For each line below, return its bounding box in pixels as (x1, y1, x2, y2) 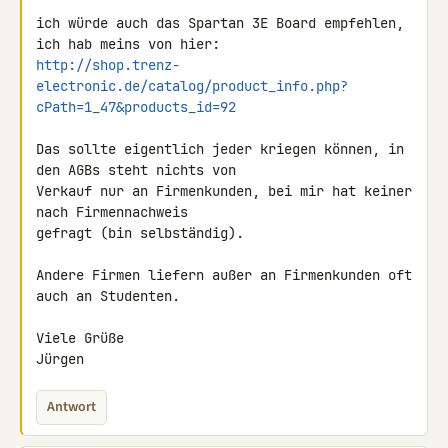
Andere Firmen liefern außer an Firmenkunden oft (36, 266, 412, 284)
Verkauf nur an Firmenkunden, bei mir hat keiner (36, 182, 412, 200)
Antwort (47, 397, 96, 417)
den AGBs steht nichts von (36, 161, 244, 179)
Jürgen (36, 350, 84, 368)
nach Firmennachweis (36, 203, 196, 221)
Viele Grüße (36, 329, 124, 347)
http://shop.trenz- (36, 56, 180, 74)
